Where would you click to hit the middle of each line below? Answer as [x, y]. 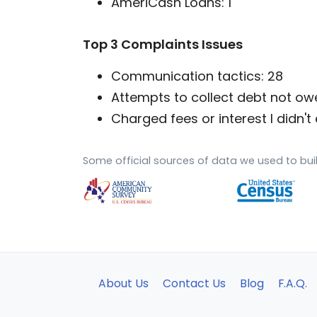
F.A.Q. [292, 283]
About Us [123, 283]
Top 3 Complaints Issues [163, 44]
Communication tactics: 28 [197, 76]
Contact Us [194, 283]
